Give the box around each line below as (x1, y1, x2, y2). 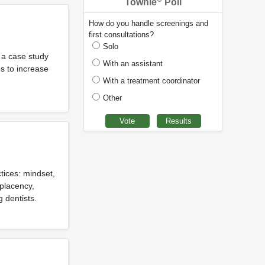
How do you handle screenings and (89, 18, 208, 28)
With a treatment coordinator (103, 76, 200, 85)
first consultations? (89, 30, 154, 39)
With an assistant (103, 59, 163, 68)
